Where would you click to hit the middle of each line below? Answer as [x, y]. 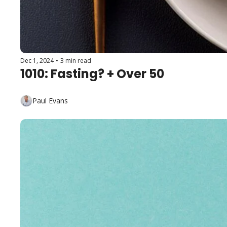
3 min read [76, 60]
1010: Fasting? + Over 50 [92, 73]
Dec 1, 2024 [37, 60]
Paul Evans [50, 101]
